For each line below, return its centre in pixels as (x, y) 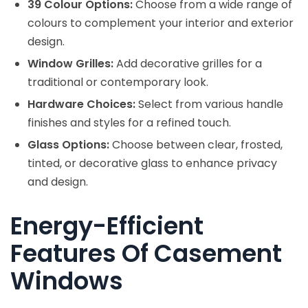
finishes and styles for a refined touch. (129, 122)
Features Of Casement (146, 253)
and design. (58, 181)
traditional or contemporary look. (118, 82)
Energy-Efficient (107, 225)
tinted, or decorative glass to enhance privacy (152, 163)
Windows (67, 280)
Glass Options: (68, 144)
